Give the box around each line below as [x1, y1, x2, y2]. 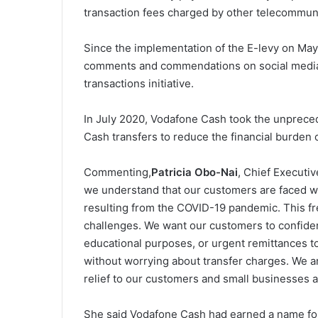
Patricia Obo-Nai [151, 165, 238, 179]
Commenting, [84, 165, 151, 179]
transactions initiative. [84, 76, 194, 90]
